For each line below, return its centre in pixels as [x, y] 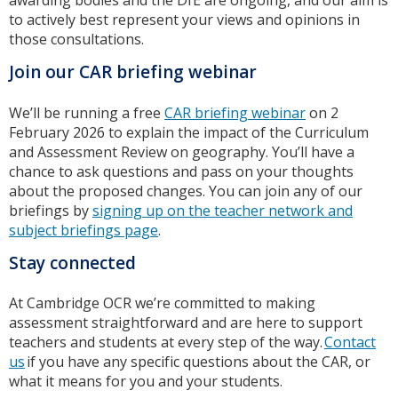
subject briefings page [84, 230]
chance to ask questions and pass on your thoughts [181, 171]
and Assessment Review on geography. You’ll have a [182, 151]
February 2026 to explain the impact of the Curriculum [189, 132]
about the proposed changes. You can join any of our [186, 191]
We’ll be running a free [87, 112]
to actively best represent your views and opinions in [184, 20]
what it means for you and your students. [147, 381]
